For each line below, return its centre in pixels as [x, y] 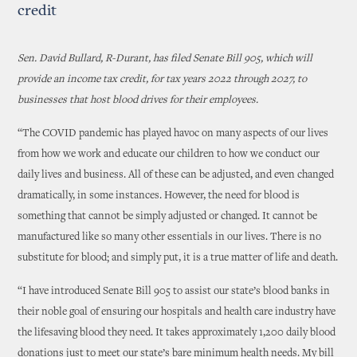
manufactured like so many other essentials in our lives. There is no [170, 237]
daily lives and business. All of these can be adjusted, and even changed [176, 175]
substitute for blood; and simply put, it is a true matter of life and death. [178, 258]
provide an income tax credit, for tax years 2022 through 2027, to [163, 80]
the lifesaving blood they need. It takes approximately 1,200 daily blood [177, 333]
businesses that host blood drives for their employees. [138, 100]
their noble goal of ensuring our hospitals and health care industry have [177, 312]
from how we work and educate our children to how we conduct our [169, 155]
